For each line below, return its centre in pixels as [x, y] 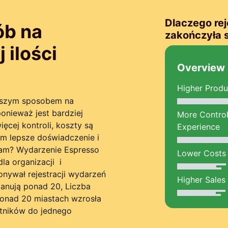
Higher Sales [202, 180]
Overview [201, 68]
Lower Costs [202, 153]
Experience [199, 127]
